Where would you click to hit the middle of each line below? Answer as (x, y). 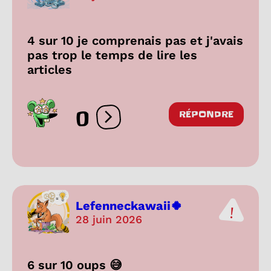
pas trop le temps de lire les (112, 55)
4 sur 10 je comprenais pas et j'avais (135, 40)
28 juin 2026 (109, 220)
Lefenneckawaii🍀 (129, 206)
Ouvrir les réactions (155, 122)
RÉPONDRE (206, 114)
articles (50, 69)
